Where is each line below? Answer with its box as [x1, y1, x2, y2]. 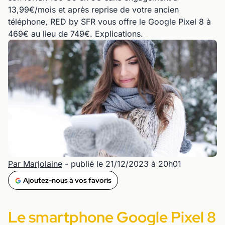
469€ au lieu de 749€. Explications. [8, 29, 143, 39]
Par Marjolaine [8, 159, 62, 169]
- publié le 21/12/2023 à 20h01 [62, 159, 181, 169]
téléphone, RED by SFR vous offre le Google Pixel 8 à [8, 17, 211, 27]
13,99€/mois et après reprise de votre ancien [8, 5, 179, 15]
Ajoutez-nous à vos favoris [23, 176, 111, 185]
